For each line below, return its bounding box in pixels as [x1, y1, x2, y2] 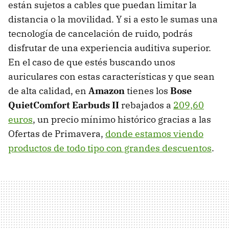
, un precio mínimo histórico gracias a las [33, 113, 211, 125]
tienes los [127, 84, 170, 97]
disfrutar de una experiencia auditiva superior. [8, 41, 211, 54]
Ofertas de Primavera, [8, 127, 105, 140]
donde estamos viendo [105, 127, 203, 140]
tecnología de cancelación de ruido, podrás [8, 27, 193, 39]
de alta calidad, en [8, 84, 88, 97]
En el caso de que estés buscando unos [8, 56, 175, 68]
